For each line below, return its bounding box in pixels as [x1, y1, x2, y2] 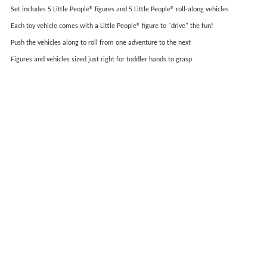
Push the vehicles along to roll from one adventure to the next [11, 39, 191, 46]
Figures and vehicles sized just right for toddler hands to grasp [11, 56, 192, 63]
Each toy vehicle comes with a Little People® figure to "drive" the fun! [11, 23, 213, 30]
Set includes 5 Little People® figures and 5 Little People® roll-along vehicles [11, 6, 229, 13]
